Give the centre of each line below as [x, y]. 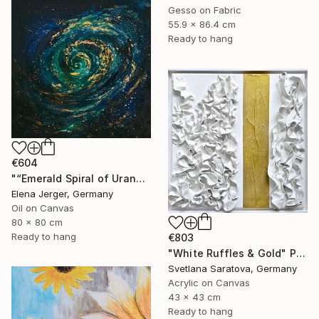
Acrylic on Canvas [209, 283]
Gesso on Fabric [205, 10]
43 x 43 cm [194, 297]
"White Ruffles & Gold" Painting [300, 253]
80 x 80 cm [37, 222]
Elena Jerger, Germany [62, 193]
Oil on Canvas [43, 208]
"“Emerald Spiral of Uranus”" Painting [140, 178]
